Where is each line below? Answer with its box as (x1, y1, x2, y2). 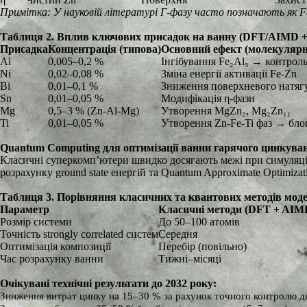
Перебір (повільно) (158, 241, 247, 252)
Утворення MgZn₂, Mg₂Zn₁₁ (161, 105, 291, 116)
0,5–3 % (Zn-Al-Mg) (48, 105, 139, 116)
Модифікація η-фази (161, 93, 255, 104)
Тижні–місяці (158, 253, 221, 265)
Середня (158, 228, 197, 240)
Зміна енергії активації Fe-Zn (161, 68, 297, 79)
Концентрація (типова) (48, 43, 161, 55)
